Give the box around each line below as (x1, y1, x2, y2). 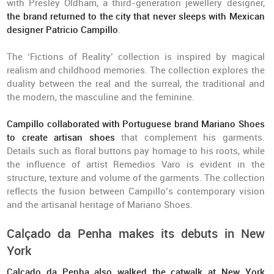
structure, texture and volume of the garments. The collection (7, 172, 265, 183)
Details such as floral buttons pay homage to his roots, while (7, 146, 265, 157)
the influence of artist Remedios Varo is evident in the (7, 159, 265, 170)
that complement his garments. (114, 132, 265, 143)
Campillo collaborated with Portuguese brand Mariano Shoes (7, 119, 265, 130)
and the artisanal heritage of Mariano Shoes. (7, 199, 198, 210)
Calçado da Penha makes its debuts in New (7, 226, 265, 241)
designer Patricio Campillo (7, 24, 119, 35)
